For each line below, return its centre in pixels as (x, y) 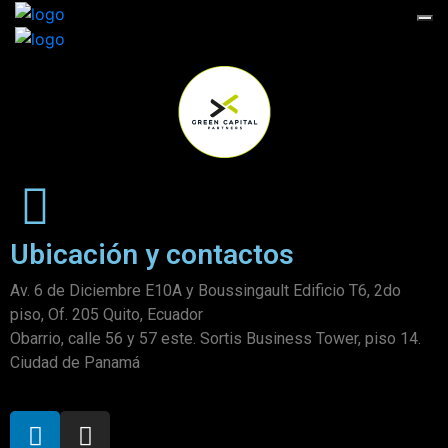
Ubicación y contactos (152, 255)
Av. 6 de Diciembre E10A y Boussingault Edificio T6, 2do (205, 291)
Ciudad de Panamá (75, 363)
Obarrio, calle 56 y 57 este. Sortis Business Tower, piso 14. (215, 339)
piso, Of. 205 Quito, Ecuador (106, 315)
